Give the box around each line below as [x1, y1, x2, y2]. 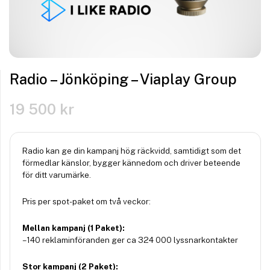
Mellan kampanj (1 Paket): [22, 223, 125, 233]
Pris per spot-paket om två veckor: [22, 196, 151, 207]
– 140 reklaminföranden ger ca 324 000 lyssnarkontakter [22, 235, 238, 245]
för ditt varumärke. [22, 170, 91, 180]
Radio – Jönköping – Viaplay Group [10, 71, 237, 88]
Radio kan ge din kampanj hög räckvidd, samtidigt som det [22, 146, 241, 156]
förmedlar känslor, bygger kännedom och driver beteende [22, 158, 240, 168]
